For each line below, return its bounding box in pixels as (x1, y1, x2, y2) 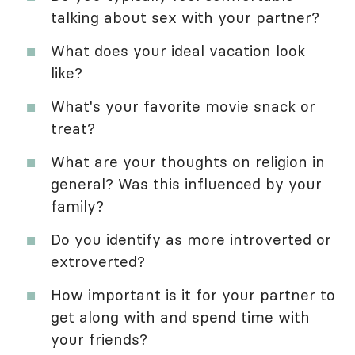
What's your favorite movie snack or (51, 97, 315, 116)
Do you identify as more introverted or (51, 230, 331, 250)
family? (51, 197, 104, 216)
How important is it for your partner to (51, 285, 335, 305)
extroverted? (51, 252, 145, 272)
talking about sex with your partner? (51, 8, 319, 28)
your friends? (51, 330, 147, 349)
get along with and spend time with (51, 307, 310, 327)
